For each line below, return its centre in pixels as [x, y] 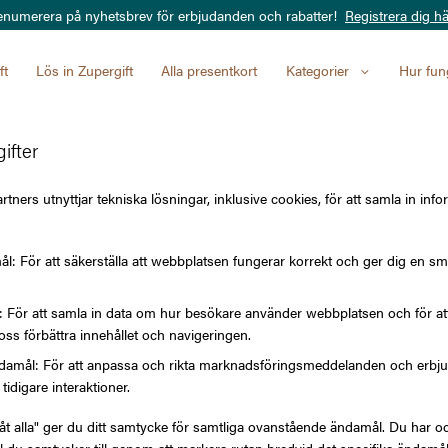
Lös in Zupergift [84, 70]
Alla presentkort [209, 70]
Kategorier [317, 70]
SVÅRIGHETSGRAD [309, 272]
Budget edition [299, 323]
